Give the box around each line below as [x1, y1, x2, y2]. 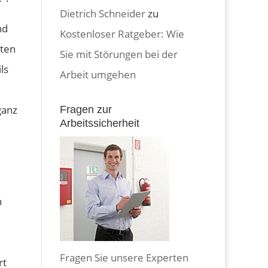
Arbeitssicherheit [60, 117, 140, 129]
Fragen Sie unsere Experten [60, 250, 189, 264]
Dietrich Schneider [60, 6, 146, 20]
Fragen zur [60, 103, 112, 115]
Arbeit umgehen [60, 67, 136, 81]
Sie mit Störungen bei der [60, 47, 178, 61]
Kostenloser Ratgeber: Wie [60, 26, 185, 41]
